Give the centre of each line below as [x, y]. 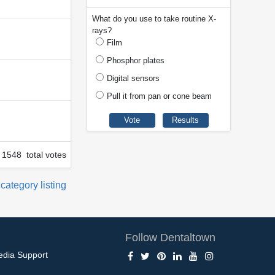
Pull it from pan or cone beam [159, 96]
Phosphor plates [136, 61]
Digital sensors [133, 79]
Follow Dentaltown [171, 237]
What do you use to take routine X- [154, 19]
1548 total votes [34, 154]
